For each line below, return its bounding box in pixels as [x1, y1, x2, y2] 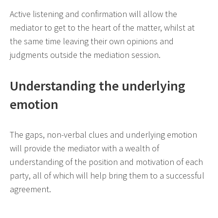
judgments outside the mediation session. [10, 49, 161, 61]
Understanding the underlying [10, 77, 185, 95]
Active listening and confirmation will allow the [10, 8, 177, 20]
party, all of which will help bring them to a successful [10, 170, 204, 182]
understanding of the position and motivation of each [10, 156, 203, 168]
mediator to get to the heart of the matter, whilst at [10, 22, 195, 34]
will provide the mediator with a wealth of [10, 143, 159, 154]
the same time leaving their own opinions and [10, 36, 174, 47]
